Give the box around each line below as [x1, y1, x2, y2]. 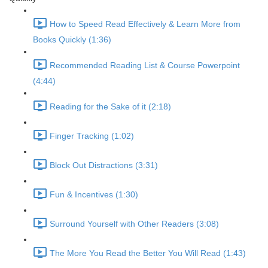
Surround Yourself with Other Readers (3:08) [50, 219, 219, 229]
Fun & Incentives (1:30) [50, 190, 138, 200]
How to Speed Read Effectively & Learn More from [50, 19, 240, 29]
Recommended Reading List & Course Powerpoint [50, 60, 240, 71]
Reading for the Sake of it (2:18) [50, 102, 171, 112]
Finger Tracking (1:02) [50, 131, 134, 141]
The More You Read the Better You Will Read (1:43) [50, 248, 246, 258]
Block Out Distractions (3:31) [50, 160, 158, 170]
